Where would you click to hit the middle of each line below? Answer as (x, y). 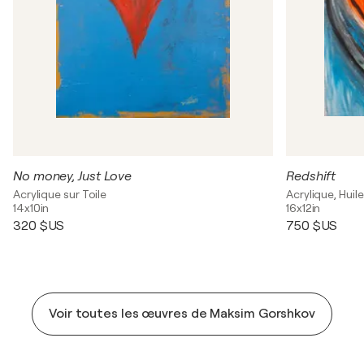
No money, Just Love (73, 176)
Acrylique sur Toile (60, 194)
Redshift (311, 176)
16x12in (303, 208)
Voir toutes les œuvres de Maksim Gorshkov (182, 313)
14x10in (31, 208)
